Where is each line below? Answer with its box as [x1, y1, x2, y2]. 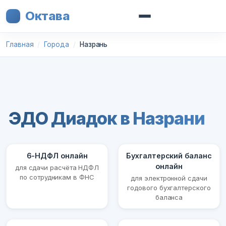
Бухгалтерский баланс [126, 151, 212, 160]
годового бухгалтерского [127, 184, 211, 192]
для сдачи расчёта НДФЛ [15, 163, 99, 172]
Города [44, 40, 69, 48]
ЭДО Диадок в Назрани [9, 108, 205, 129]
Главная [6, 40, 34, 48]
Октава [25, 9, 70, 23]
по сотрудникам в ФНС [20, 173, 94, 182]
